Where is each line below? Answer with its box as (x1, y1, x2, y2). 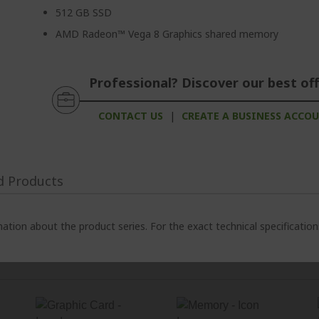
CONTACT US (98, 109, 163, 122)
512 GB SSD (56, 6, 113, 19)
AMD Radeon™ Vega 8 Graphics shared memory (56, 27, 279, 41)
